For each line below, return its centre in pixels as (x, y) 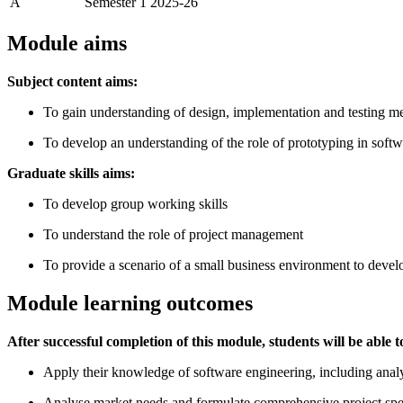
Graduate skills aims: (71, 174)
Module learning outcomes (130, 304)
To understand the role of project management (173, 235)
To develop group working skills (135, 204)
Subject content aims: (72, 82)
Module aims (67, 44)
